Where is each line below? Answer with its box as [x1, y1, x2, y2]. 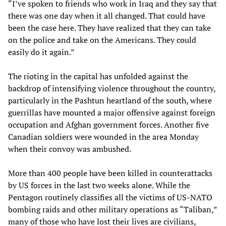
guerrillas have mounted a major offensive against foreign [8, 106, 215, 118]
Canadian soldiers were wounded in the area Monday [8, 131, 199, 142]
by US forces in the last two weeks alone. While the [8, 179, 190, 191]
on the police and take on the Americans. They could [8, 34, 196, 45]
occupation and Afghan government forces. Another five [8, 119, 209, 130]
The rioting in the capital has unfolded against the [8, 70, 188, 82]
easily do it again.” [8, 46, 75, 58]
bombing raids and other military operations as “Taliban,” [8, 203, 217, 215]
